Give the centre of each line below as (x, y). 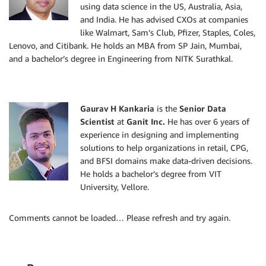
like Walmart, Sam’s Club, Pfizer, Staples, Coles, (168, 33)
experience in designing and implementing (159, 135)
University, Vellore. (115, 187)
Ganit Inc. (146, 122)
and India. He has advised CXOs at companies (164, 20)
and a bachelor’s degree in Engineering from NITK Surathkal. (121, 59)
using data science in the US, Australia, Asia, (161, 7)
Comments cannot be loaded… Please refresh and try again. (120, 218)
